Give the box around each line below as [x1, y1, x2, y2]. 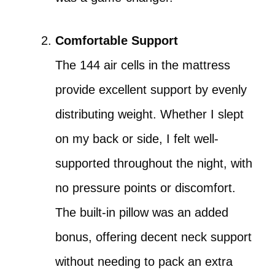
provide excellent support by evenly [55, 83, 247, 96]
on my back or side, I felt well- [55, 132, 219, 145]
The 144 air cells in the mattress [55, 58, 230, 72]
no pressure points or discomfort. [55, 181, 236, 195]
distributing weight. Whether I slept [55, 107, 244, 121]
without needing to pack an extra [55, 255, 233, 268]
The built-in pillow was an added [55, 206, 228, 219]
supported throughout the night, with [55, 157, 252, 170]
